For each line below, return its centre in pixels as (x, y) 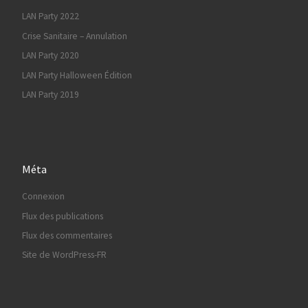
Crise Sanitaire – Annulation (74, 36)
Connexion (43, 197)
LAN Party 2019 (50, 95)
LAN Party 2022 (50, 16)
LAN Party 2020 (50, 56)
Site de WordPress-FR (64, 255)
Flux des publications (62, 216)
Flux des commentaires (67, 235)
